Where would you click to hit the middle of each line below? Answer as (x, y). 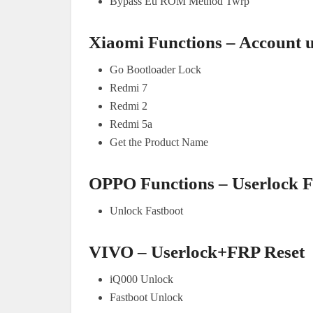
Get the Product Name (159, 142)
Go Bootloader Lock (155, 69)
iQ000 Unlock (141, 279)
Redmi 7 (129, 87)
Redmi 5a (131, 124)
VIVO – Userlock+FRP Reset (197, 252)
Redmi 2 (129, 105)
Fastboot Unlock (146, 297)
